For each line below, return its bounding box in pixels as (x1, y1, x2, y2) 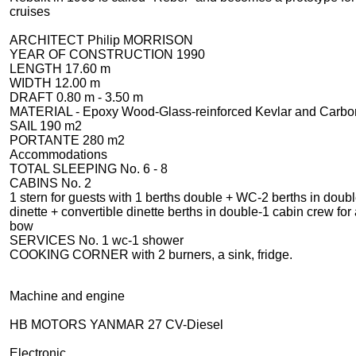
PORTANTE (9, 133, 83, 147)
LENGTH (9, 62, 65, 75)
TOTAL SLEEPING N (9, 162, 130, 176)
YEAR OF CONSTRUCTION (9, 48, 176, 61)
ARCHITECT (9, 33, 87, 47)
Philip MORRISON (87, 33, 193, 47)
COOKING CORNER (9, 248, 132, 261)
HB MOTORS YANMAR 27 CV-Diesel (9, 318, 223, 331)
